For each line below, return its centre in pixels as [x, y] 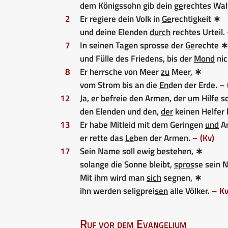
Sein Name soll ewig [118, 151]
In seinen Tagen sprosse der [133, 45]
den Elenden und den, [120, 111]
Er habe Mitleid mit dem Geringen [142, 124]
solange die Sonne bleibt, [127, 164]
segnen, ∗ [181, 177]
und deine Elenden [115, 32]
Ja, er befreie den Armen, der [134, 98]
